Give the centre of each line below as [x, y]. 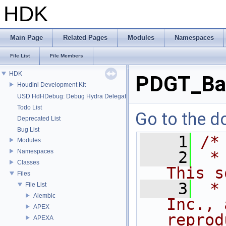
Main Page [26, 38]
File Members [67, 56]
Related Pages [85, 38]
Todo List [30, 107]
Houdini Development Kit [51, 84]
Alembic [44, 195]
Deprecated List [39, 119]
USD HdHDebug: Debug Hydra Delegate [73, 96]
